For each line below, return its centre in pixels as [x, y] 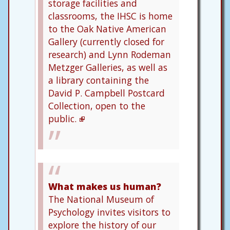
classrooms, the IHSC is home [110, 16]
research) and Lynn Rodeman [110, 54]
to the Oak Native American [107, 28]
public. [62, 118]
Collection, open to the [97, 106]
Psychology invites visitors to [109, 212]
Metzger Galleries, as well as [108, 67]
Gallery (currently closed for [106, 41]
